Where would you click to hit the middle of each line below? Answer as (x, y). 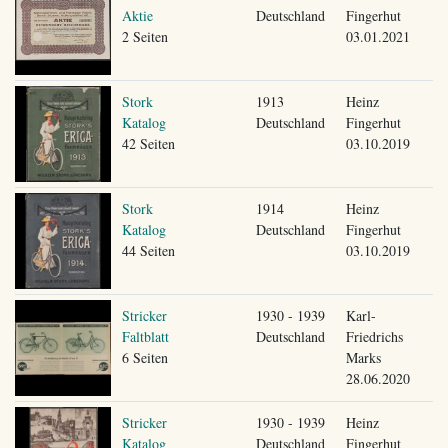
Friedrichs (374, 336)
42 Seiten (148, 143)
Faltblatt (145, 336)
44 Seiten (148, 250)
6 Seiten (144, 357)
